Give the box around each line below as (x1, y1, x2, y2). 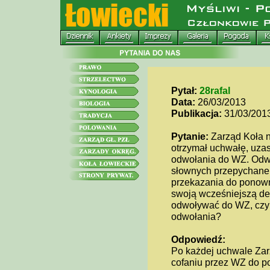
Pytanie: (171, 131, 209, 142)
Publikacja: (171, 108, 222, 119)
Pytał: (171, 85, 197, 96)
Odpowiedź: (171, 234, 225, 245)
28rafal (199, 85, 230, 96)
